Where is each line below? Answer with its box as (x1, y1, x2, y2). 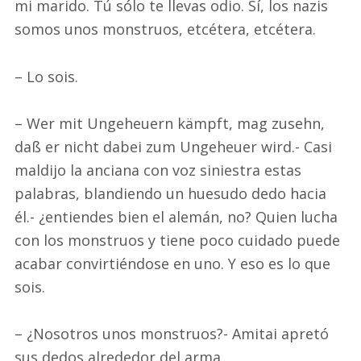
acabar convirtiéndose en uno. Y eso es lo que (15, 253, 330, 273)
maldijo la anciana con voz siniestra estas (15, 160, 301, 180)
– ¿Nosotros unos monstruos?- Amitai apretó (15, 323, 329, 343)
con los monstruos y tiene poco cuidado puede (15, 230, 340, 250)
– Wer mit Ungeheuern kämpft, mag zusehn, (15, 113, 325, 133)
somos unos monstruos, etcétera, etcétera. (15, 19, 316, 39)
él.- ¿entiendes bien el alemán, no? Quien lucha (15, 206, 338, 226)
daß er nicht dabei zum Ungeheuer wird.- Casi (15, 136, 332, 156)
